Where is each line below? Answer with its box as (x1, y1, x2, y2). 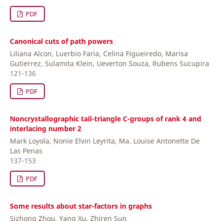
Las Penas (10, 146, 42, 156)
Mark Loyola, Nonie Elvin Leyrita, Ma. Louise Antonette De (10, 136, 200, 146)
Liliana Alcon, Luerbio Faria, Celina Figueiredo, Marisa (10, 49, 188, 59)
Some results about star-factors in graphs (10, 201, 152, 211)
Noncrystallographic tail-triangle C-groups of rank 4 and (10, 114, 201, 124)
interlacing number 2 (10, 124, 81, 134)
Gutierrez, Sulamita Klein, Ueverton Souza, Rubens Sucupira (10, 59, 209, 69)
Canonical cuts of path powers (10, 37, 113, 46)
